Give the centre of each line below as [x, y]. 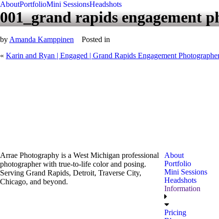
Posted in [96, 39]
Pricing [175, 212]
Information [182, 188]
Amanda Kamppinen [42, 39]
